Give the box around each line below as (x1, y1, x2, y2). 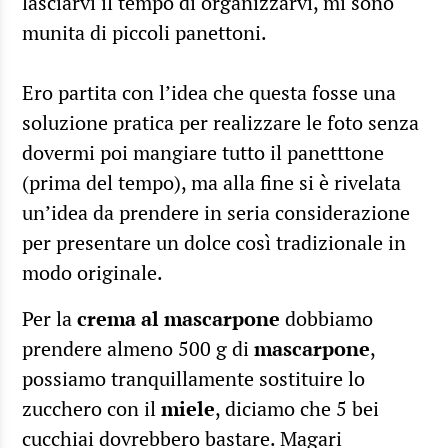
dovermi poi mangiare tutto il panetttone (22, 138, 384, 166)
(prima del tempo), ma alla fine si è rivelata (22, 168, 401, 196)
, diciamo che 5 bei (215, 394, 379, 422)
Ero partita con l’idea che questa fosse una (22, 78, 396, 106)
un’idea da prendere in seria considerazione (22, 198, 410, 226)
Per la (22, 304, 77, 332)
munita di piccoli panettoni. (22, 18, 267, 46)
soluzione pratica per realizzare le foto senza (22, 108, 419, 136)
